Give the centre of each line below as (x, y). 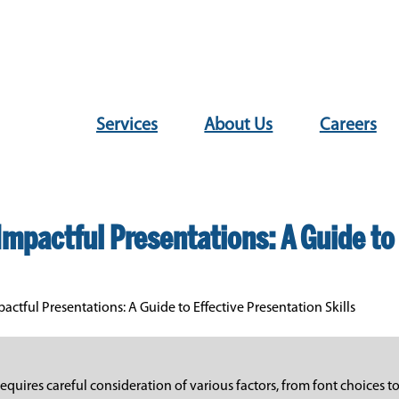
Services (127, 126)
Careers (348, 126)
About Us (239, 126)
